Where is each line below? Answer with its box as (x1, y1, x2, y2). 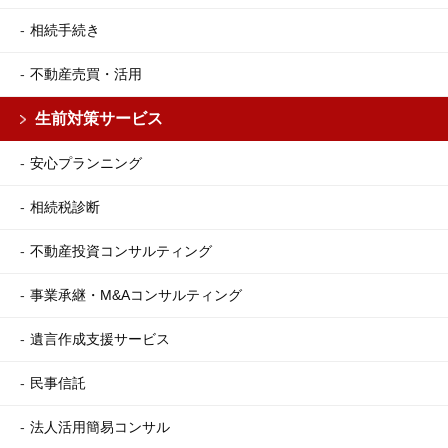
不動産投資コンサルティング (30, 242, 212, 259)
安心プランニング (30, 154, 142, 171)
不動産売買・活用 (30, 65, 142, 82)
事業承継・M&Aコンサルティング (30, 286, 242, 303)
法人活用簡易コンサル (30, 418, 170, 435)
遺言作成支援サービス (30, 330, 170, 347)
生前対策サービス (35, 109, 163, 127)
